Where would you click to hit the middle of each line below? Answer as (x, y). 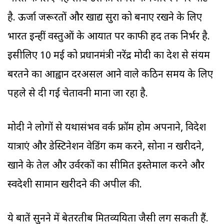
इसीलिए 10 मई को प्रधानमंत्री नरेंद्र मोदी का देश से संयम (109, 56)
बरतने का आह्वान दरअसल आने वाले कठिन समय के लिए (110, 75)
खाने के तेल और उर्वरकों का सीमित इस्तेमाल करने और (106, 166)
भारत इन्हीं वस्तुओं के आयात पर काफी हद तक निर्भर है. (109, 37)
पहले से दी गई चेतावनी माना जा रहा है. (78, 94)
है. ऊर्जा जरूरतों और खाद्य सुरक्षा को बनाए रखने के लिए (105, 18)
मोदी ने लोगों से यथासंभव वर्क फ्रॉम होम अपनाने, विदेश (107, 128)
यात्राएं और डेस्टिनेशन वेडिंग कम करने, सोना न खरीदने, (106, 147)
